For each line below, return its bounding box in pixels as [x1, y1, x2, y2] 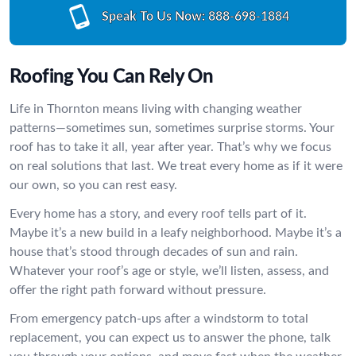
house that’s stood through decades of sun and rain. [10, 246, 298, 258]
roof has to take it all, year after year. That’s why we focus [10, 141, 331, 153]
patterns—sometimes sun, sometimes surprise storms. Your [10, 122, 335, 134]
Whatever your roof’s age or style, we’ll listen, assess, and [10, 265, 329, 277]
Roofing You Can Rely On [10, 68, 214, 87]
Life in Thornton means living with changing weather [10, 103, 302, 115]
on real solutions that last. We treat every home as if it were [10, 160, 342, 172]
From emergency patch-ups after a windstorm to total [10, 312, 308, 325]
